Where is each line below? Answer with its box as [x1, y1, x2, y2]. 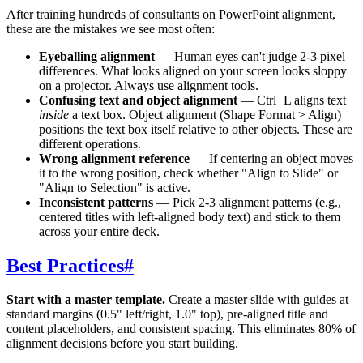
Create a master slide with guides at [165, 293, 348, 307]
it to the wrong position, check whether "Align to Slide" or [39, 165, 338, 180]
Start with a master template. [6, 293, 165, 307]
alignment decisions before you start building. [6, 336, 238, 351]
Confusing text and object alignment [39, 92, 237, 107]
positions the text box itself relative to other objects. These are [39, 122, 352, 136]
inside [39, 107, 69, 122]
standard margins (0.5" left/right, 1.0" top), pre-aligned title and [6, 307, 328, 322]
